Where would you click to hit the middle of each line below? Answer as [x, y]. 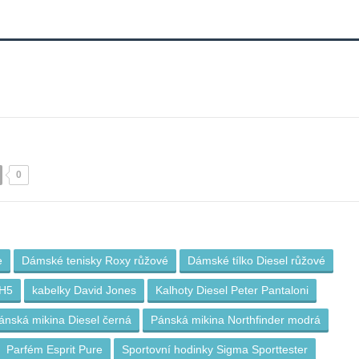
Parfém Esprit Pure [54, 349]
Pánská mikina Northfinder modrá [236, 320]
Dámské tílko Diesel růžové [256, 260]
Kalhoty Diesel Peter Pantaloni [232, 290]
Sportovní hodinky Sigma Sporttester [215, 349]
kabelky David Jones [84, 290]
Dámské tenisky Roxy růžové [95, 260]
